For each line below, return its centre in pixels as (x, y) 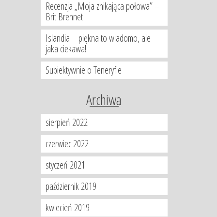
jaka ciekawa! (66, 49)
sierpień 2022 (66, 122)
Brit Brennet (64, 17)
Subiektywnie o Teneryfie (83, 70)
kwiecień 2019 (67, 208)
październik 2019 (71, 186)
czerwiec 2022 (67, 144)
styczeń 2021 (65, 165)
